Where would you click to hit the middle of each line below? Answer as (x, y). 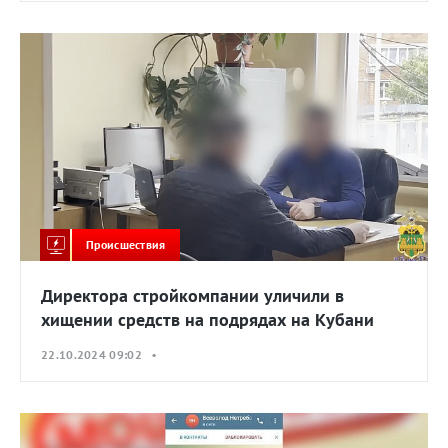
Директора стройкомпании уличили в (192, 296)
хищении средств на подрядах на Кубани (207, 320)
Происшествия (126, 244)
